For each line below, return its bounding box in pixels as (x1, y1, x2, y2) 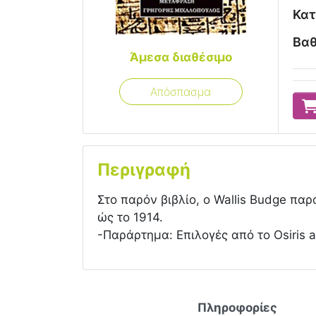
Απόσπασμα (150, 85, 211, 99)
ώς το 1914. (97, 210, 163, 224)
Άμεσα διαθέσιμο (129, 50, 232, 64)
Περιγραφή (97, 159, 190, 180)
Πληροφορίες (197, 300, 278, 315)
